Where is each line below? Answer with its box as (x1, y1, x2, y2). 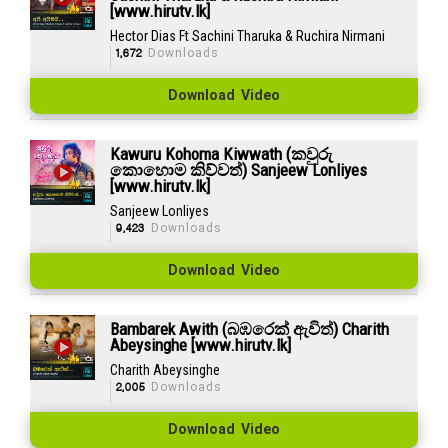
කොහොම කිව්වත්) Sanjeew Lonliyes (109, 159, 367, 180)
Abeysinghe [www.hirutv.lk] (109, 334, 291, 355)
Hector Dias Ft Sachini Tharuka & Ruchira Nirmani (109, 27, 385, 44)
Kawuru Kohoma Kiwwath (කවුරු (109, 143, 333, 164)
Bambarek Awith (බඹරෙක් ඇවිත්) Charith (109, 318, 389, 339)
